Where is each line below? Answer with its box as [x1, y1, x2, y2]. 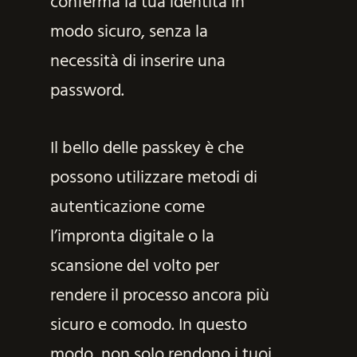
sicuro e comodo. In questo [49, 311, 247, 339]
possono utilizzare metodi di [49, 163, 257, 192]
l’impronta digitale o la [49, 222, 214, 251]
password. [49, 76, 124, 105]
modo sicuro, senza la [49, 18, 208, 46]
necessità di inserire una [49, 47, 226, 76]
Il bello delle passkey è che [49, 134, 244, 163]
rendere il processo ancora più [49, 281, 269, 310]
